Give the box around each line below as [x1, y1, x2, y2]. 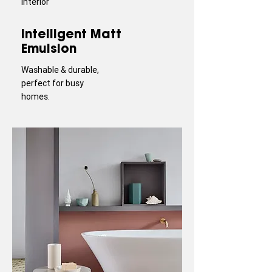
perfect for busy [21, 78, 84, 89]
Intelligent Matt [21, 26, 121, 41]
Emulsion [21, 41, 80, 56]
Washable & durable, [21, 64, 99, 75]
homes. [21, 91, 50, 102]
